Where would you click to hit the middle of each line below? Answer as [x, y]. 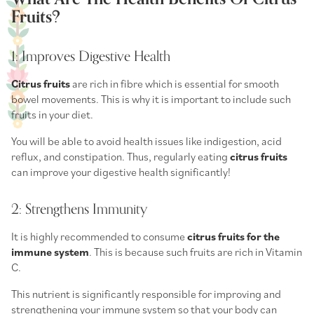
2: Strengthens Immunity [79, 209]
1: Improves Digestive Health [91, 56]
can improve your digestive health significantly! [122, 171]
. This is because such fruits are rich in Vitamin [196, 251]
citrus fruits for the [233, 236]
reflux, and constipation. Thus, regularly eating [121, 156]
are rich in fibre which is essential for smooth [175, 83]
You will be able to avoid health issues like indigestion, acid [146, 141]
